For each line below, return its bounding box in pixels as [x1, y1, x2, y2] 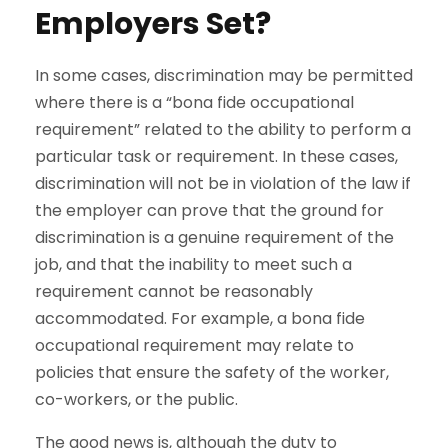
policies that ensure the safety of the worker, [35, 361, 389, 384]
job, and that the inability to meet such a [35, 253, 352, 276]
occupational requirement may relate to [35, 334, 354, 357]
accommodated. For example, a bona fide [35, 307, 365, 330]
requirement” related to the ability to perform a [35, 118, 411, 141]
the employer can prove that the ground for [35, 199, 384, 222]
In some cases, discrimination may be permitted [35, 64, 413, 87]
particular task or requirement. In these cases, [35, 145, 398, 168]
